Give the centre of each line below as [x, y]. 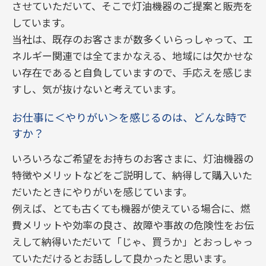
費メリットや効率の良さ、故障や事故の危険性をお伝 [133, 225]
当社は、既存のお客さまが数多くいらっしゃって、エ [132, 39]
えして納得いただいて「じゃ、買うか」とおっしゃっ [132, 241]
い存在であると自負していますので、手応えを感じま [132, 72]
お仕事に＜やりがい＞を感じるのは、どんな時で [129, 117]
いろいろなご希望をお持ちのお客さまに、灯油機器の [133, 158]
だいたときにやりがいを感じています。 [102, 191]
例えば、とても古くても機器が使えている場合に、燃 [131, 208]
